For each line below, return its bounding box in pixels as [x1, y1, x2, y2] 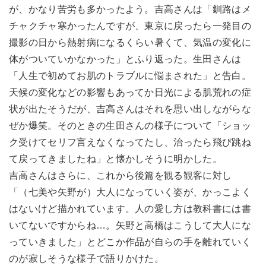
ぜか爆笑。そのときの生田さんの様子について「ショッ [9, 121, 251, 131]
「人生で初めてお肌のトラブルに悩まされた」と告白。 [9, 71, 251, 81]
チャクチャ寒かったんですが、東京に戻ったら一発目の [9, 21, 251, 31]
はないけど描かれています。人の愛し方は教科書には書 [9, 204, 252, 214]
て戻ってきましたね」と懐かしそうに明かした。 [9, 154, 223, 164]
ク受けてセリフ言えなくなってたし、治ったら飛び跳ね [9, 137, 252, 148]
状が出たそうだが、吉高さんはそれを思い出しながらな [9, 104, 252, 115]
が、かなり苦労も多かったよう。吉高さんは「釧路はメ [9, 4, 251, 15]
